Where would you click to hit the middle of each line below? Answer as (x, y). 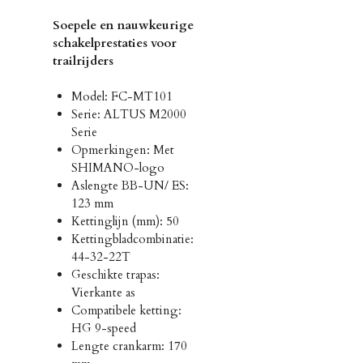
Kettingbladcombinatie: (132, 239)
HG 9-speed (103, 329)
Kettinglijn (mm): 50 (125, 222)
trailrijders (83, 61)
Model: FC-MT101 (122, 97)
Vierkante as (103, 293)
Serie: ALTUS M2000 (128, 115)
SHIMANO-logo (117, 168)
